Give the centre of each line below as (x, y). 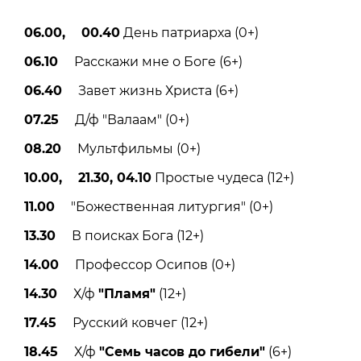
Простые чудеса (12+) (223, 178)
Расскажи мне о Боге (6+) (150, 62)
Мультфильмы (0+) (131, 149)
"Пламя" (127, 294)
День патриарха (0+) (189, 33)
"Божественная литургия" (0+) (164, 207)
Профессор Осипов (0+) (147, 265)
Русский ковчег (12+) (132, 323)
